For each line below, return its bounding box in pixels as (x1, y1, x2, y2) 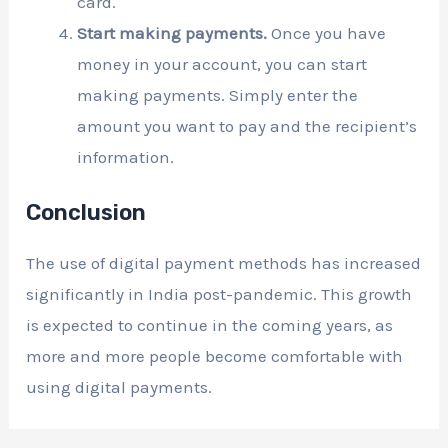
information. (77, 146, 175, 167)
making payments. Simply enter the (77, 84, 359, 105)
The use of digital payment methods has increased (26, 253, 422, 274)
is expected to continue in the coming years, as (26, 315, 394, 336)
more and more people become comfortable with (26, 346, 404, 367)
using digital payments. (26, 377, 213, 398)
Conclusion (26, 199, 147, 227)
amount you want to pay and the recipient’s (77, 115, 418, 136)
